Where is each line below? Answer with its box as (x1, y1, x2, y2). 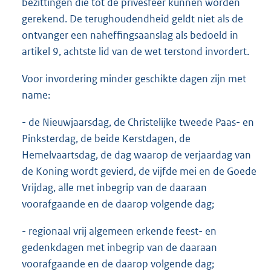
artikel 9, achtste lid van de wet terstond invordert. (22, 45, 249, 59)
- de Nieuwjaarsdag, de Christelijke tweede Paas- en (22, 116, 254, 129)
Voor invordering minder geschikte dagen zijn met (22, 72, 246, 86)
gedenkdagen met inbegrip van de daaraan (22, 241, 217, 255)
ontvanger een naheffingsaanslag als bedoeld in (22, 28, 238, 42)
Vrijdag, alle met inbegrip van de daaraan (22, 181, 207, 195)
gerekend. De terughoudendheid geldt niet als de (22, 12, 243, 26)
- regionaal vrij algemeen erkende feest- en (22, 224, 217, 238)
